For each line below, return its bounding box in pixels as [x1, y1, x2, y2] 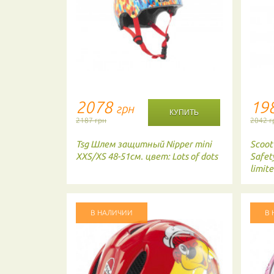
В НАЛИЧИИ [91, 209, 133, 217]
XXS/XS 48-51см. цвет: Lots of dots [76, 151, 218, 161]
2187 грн [76, 116, 107, 124]
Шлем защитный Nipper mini [91, 139, 212, 149]
